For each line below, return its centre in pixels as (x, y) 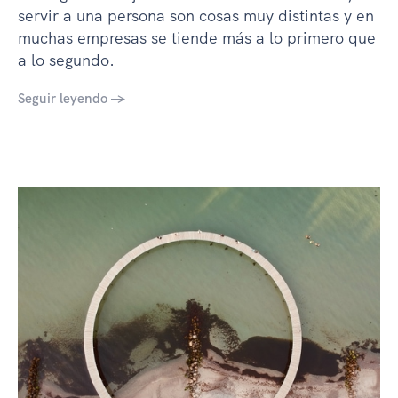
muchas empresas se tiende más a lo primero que (197, 37)
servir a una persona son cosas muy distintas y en (196, 15)
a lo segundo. (66, 60)
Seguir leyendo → (72, 98)
